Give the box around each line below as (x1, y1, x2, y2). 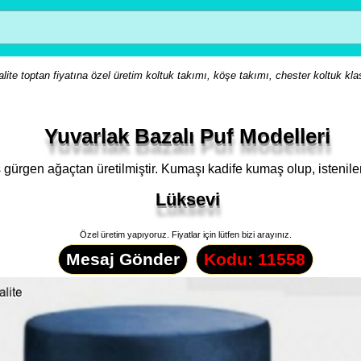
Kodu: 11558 (203, 250, 305, 268)
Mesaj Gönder (65, 250, 180, 268)
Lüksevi (155, 189, 220, 210)
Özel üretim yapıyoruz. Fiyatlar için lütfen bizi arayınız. (79, 230, 292, 239)
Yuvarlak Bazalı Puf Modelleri (44, 124, 330, 148)
